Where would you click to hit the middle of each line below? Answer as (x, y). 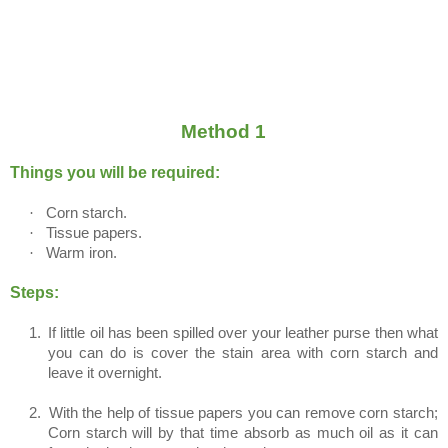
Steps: (34, 292)
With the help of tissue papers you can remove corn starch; (243, 412)
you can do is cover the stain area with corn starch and (242, 352)
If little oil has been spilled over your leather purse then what (243, 332)
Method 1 (223, 131)
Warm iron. (81, 252)
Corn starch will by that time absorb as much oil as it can (242, 432)
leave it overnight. (104, 372)
